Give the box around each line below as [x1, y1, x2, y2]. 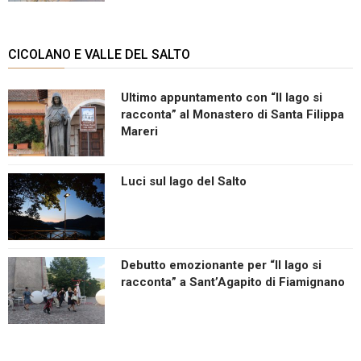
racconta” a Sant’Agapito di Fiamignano [121, 274, 345, 289]
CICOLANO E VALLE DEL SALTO [8, 46, 190, 62]
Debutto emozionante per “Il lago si [121, 257, 322, 272]
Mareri [121, 123, 158, 139]
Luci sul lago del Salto [121, 173, 247, 189]
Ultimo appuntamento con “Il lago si [121, 89, 322, 105]
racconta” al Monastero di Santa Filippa [121, 106, 344, 122]
